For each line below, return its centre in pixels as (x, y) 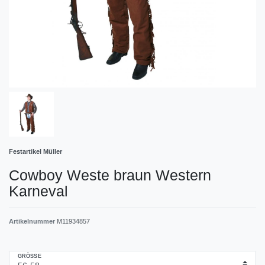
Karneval (38, 191)
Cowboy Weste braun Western (110, 175)
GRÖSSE (28, 256)
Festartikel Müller (35, 151)
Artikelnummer (33, 221)
